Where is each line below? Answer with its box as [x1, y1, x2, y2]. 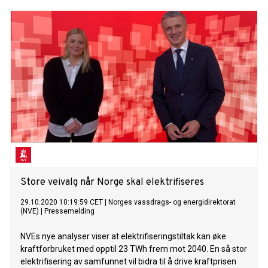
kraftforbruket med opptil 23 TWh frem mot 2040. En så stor [20, 244, 247, 254]
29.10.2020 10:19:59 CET [20, 198, 103, 207]
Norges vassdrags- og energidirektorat [108, 198, 236, 207]
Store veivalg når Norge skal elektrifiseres [20, 176, 204, 189]
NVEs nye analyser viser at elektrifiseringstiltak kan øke [20, 232, 226, 242]
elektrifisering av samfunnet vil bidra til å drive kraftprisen [20, 257, 236, 267]
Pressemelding [44, 207, 95, 216]
